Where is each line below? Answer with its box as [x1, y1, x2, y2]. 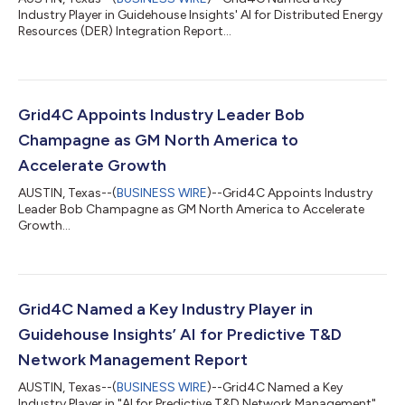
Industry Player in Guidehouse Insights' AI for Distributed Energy [18, 6, 382, 23]
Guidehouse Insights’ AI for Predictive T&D [18, 324, 342, 344]
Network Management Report [18, 349, 248, 370]
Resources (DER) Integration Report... [18, 23, 231, 39]
